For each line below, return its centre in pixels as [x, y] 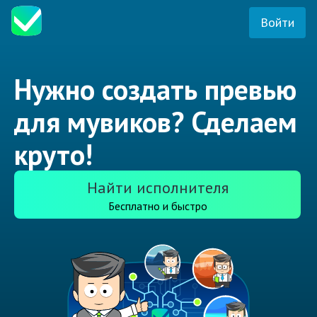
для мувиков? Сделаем [156, 122]
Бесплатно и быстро [157, 206]
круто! [53, 155]
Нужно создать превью [155, 90]
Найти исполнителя [157, 188]
